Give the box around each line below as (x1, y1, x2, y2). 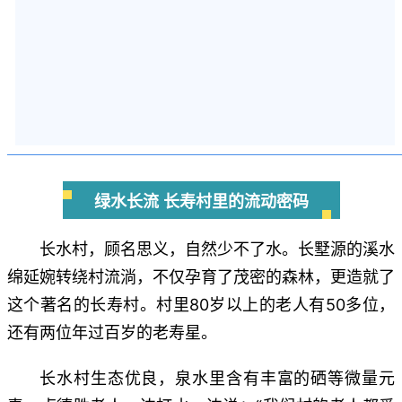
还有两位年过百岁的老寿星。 (7, 322, 217, 342)
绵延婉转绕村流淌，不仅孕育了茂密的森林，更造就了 (7, 267, 395, 286)
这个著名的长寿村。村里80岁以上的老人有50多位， (7, 294, 395, 314)
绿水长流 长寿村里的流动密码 (93, 192, 309, 211)
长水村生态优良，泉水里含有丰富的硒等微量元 (39, 368, 395, 388)
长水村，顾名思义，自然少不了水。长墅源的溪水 (39, 239, 395, 258)
